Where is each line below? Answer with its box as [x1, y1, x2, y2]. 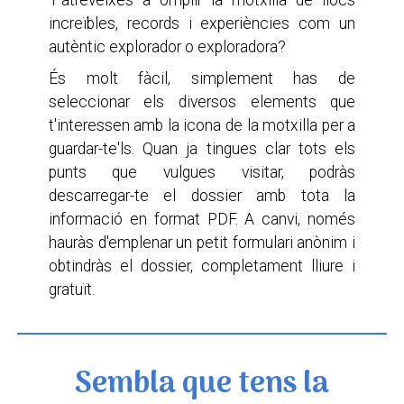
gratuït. [48, 280, 95, 299]
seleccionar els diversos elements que [48, 93, 356, 112]
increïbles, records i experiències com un [48, 14, 356, 33]
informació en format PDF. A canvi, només [48, 210, 356, 229]
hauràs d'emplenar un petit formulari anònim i [48, 234, 356, 252]
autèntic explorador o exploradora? [48, 38, 286, 57]
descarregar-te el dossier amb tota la [48, 187, 356, 206]
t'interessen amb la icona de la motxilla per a [48, 116, 356, 135]
